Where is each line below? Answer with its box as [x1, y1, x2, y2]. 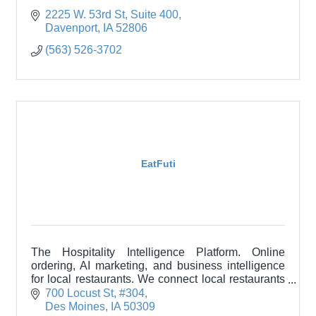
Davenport [45, 22, 97, 35]
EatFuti [140, 157, 176, 169]
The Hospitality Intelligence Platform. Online [31, 246, 285, 259]
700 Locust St [45, 287, 114, 300]
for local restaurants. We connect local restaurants [31, 273, 285, 286]
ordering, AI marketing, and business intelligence [31, 260, 285, 272]
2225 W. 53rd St [45, 8, 125, 21]
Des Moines [45, 300, 105, 313]
